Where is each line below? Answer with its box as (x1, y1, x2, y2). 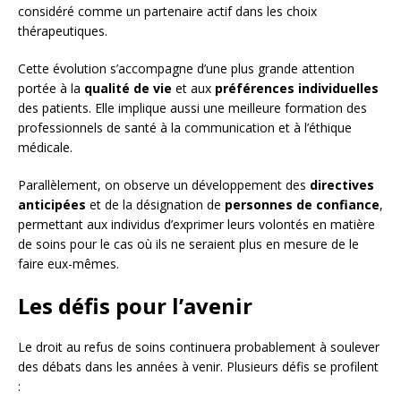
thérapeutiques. (18, 22, 107, 39)
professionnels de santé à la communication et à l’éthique (18, 119, 352, 136)
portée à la (18, 80, 84, 97)
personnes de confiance (225, 196, 380, 213)
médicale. (18, 139, 73, 156)
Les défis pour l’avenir (18, 291, 252, 320)
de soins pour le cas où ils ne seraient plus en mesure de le (18, 235, 359, 252)
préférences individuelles (215, 80, 379, 97)
